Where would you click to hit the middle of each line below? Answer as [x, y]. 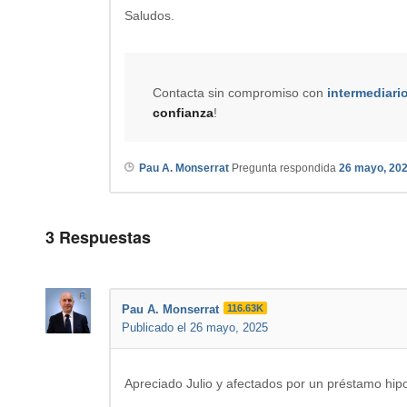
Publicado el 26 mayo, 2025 [195, 327]
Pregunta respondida [284, 168]
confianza [183, 112]
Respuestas [103, 237]
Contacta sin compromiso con [240, 92]
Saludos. [149, 15]
